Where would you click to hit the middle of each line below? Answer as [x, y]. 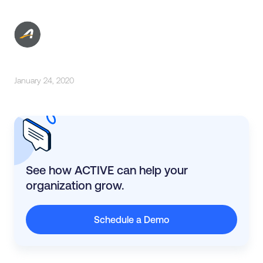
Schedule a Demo [131, 220]
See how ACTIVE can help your [107, 170]
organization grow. [75, 186]
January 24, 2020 [44, 81]
